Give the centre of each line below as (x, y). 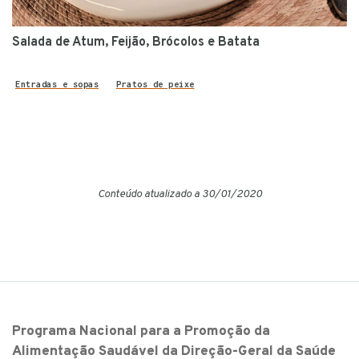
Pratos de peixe (155, 84)
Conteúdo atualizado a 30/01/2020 (179, 194)
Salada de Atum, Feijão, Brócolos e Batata (136, 42)
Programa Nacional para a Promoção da (141, 331)
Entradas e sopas (57, 84)
